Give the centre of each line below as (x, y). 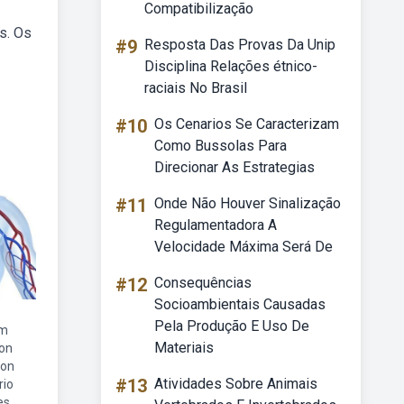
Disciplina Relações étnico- (231, 66)
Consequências (203, 283)
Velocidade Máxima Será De (243, 247)
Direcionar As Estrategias (234, 167)
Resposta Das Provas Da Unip (240, 45)
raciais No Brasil (196, 88)
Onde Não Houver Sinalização (248, 203)
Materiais (184, 348)
